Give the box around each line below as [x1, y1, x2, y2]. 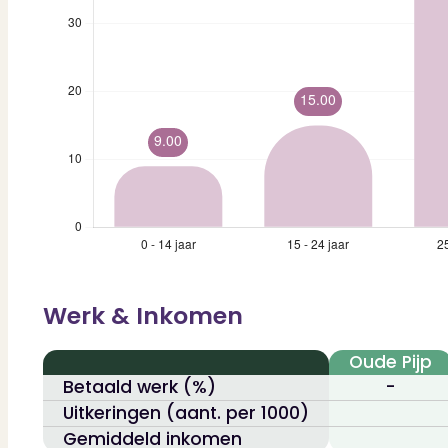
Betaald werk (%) [62, 374, 216, 399]
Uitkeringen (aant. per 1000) [62, 400, 309, 425]
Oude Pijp [348, 349, 432, 374]
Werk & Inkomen [42, 299, 243, 333]
